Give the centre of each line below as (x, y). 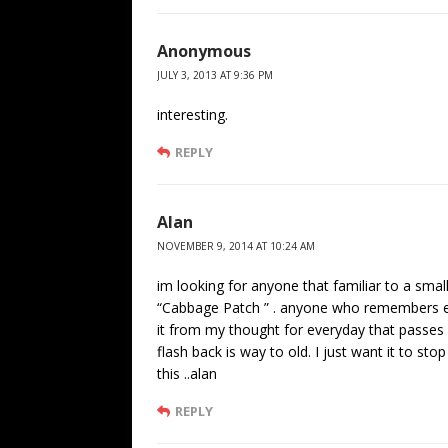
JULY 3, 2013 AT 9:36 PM (215, 74)
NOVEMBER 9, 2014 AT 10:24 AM (236, 245)
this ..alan (187, 373)
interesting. (192, 114)
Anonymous (204, 50)
